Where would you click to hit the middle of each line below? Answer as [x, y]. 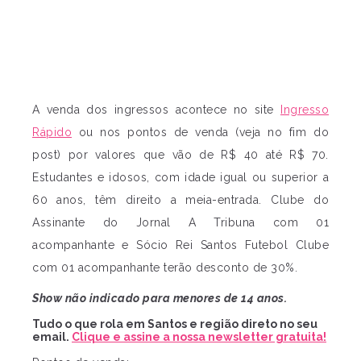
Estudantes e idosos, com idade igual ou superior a [180, 178]
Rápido [52, 133]
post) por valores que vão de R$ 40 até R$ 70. [180, 155]
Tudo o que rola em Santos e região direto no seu [175, 324]
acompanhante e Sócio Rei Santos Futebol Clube [180, 245]
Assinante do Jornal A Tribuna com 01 [180, 223]
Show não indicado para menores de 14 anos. [160, 299]
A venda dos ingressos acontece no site [156, 110]
